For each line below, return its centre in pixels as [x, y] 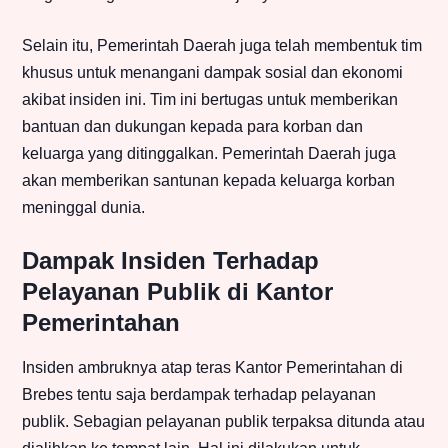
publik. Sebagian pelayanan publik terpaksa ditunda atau [223, 422]
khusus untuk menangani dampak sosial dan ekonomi [212, 73]
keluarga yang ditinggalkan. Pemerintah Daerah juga [209, 154]
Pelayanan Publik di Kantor [177, 292]
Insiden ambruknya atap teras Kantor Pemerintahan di [212, 368]
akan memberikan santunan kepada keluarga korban [208, 181]
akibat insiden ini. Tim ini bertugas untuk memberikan [210, 100]
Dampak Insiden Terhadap [170, 261]
